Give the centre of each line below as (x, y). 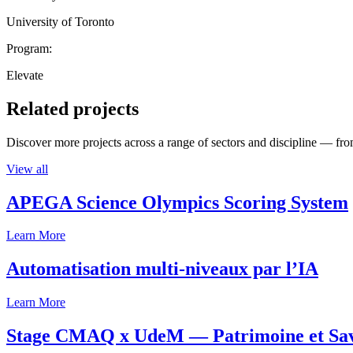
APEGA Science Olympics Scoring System (177, 202)
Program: (29, 48)
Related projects (72, 108)
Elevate (25, 75)
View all (27, 169)
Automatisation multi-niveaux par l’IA (162, 269)
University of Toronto (60, 21)
